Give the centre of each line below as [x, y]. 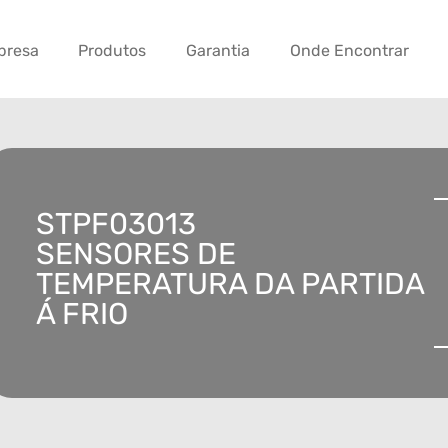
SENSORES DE [136, 254]
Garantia [218, 51]
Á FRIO [82, 314]
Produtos [112, 51]
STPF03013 [116, 224]
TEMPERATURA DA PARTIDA [230, 284]
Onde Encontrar [349, 51]
